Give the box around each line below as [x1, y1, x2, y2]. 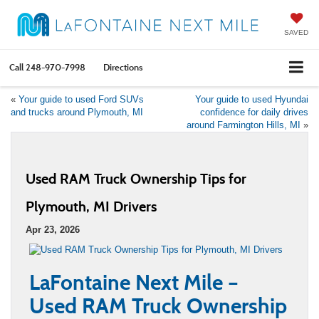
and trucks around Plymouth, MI [11, 106, 143, 117]
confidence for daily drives [200, 106, 308, 117]
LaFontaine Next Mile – [29, 268, 239, 296]
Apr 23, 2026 [26, 224, 80, 235]
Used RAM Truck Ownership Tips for [26, 169, 246, 187]
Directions [103, 61, 142, 73]
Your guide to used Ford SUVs [19, 93, 144, 105]
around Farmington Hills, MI [187, 119, 300, 130]
